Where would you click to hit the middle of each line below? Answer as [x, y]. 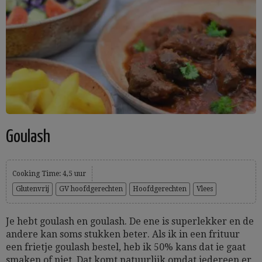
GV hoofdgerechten [91, 189]
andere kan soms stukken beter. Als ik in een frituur [123, 234]
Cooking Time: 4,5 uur [49, 174]
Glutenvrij [32, 189]
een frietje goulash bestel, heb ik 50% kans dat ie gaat [126, 247]
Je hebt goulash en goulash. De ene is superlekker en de [130, 221]
